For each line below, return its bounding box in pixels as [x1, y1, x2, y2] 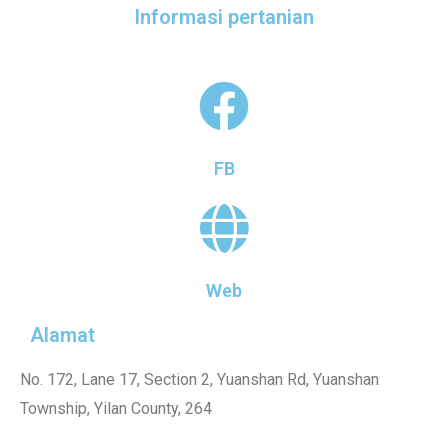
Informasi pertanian [134, 4, 314, 29]
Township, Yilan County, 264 [20, 398, 212, 418]
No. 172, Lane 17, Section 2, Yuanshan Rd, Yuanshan [20, 369, 379, 389]
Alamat [30, 322, 95, 347]
